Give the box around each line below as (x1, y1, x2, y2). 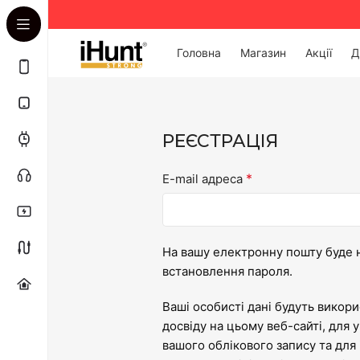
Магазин (240, 46, 286, 59)
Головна (177, 46, 221, 59)
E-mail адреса (162, 171, 246, 186)
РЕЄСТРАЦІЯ (162, 130, 279, 152)
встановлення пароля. (162, 264, 292, 279)
